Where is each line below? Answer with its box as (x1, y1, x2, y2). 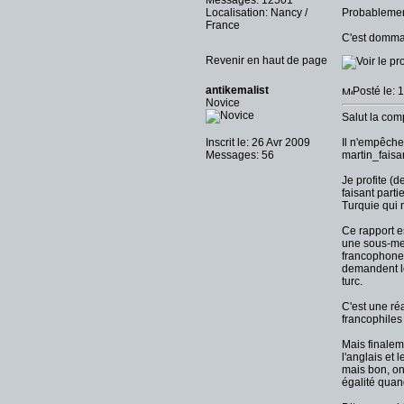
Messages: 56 (206, 149, 274, 161)
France (206, 19, 240, 32)
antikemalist (206, 84, 269, 96)
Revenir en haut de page (206, 54, 327, 67)
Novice (206, 96, 240, 109)
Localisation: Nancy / (206, 6, 308, 19)
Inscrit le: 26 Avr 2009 (206, 136, 310, 149)
